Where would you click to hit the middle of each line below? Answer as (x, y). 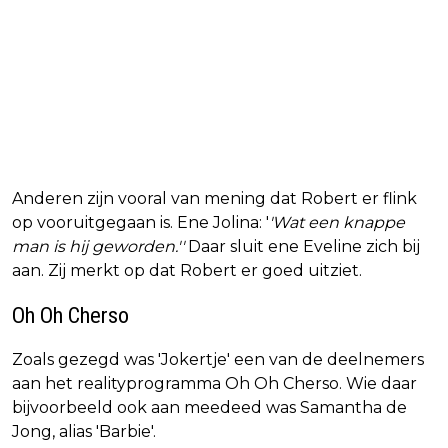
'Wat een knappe (337, 223)
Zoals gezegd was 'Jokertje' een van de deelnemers (218, 360)
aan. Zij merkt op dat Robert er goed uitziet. (187, 271)
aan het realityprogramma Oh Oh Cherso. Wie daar (214, 384)
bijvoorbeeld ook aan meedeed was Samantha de (209, 408)
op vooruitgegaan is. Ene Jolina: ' (140, 223)
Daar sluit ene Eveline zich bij (302, 247)
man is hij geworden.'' (98, 247)
